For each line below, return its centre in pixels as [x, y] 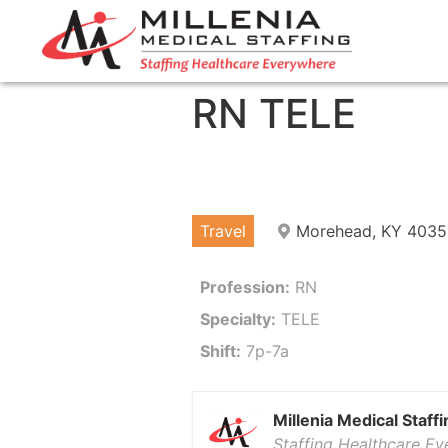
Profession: [245, 286]
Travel [223, 230]
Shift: [220, 350]
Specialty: [238, 318]
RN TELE [274, 114]
